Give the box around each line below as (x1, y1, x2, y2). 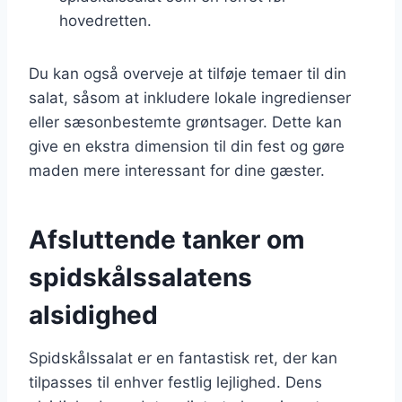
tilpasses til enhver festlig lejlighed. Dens (29, 372, 322, 391)
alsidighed (29, 299, 158, 330)
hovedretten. (59, 11, 152, 30)
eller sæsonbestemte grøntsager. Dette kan (29, 112, 342, 131)
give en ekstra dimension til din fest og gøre (29, 136, 345, 155)
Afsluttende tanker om (29, 223, 305, 255)
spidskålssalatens (29, 261, 252, 293)
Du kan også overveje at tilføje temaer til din (29, 64, 346, 83)
